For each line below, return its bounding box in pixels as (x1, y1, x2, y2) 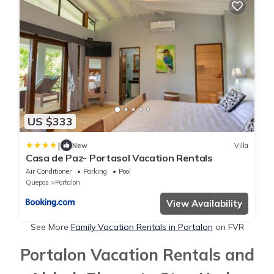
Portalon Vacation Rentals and (20, 245, 254, 265)
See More (30, 221, 71, 233)
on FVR (212, 221, 244, 233)
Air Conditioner (26, 167, 72, 176)
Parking (83, 167, 107, 176)
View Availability (166, 198, 242, 210)
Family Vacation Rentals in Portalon (70, 221, 213, 233)
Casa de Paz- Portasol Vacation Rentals (26, 152, 213, 165)
